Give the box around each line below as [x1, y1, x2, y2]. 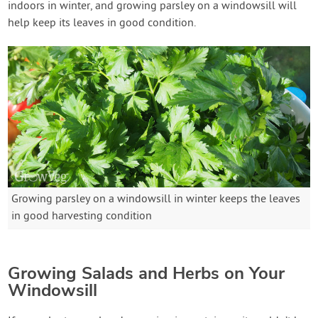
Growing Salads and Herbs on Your [8, 261, 285, 285]
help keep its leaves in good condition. [8, 16, 197, 31]
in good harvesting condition [11, 209, 153, 224]
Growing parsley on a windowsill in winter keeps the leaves [11, 192, 301, 207]
